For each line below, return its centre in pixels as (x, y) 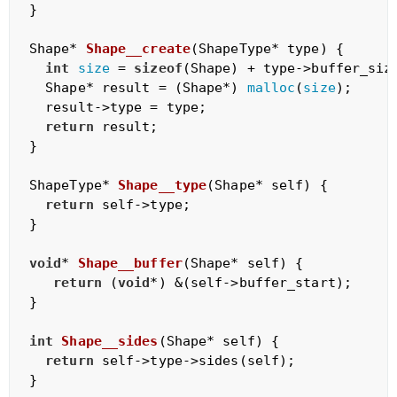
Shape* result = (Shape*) (138, 87)
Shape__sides (110, 341)
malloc (271, 87)
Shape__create (138, 48)
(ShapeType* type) (259, 48)
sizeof (158, 68)
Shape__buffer (130, 263)
